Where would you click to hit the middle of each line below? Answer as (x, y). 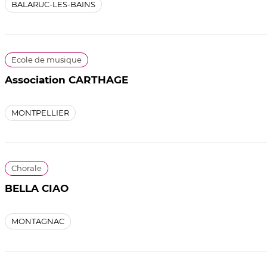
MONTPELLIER (40, 113)
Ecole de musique (46, 60)
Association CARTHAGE (66, 80)
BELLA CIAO (37, 188)
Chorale (27, 168)
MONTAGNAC (38, 221)
